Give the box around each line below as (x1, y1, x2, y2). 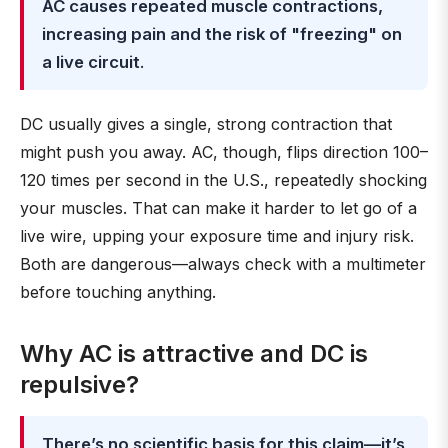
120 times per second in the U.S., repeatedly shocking (20, 170, 427, 190)
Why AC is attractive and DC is (20, 339, 368, 368)
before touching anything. (20, 282, 216, 302)
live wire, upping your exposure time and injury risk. (20, 226, 414, 246)
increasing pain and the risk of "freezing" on (42, 24, 402, 44)
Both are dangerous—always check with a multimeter (20, 254, 426, 274)
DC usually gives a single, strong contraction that (20, 114, 392, 134)
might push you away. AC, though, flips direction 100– (20, 142, 428, 162)
